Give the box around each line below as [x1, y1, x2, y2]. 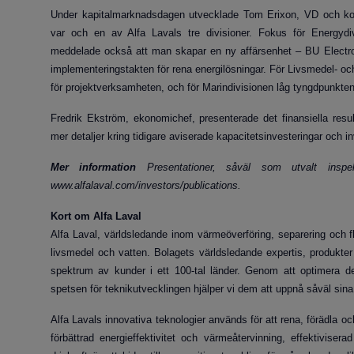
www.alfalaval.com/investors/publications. [51, 179, 241, 191]
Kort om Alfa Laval [51, 210, 141, 222]
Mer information [51, 161, 137, 173]
